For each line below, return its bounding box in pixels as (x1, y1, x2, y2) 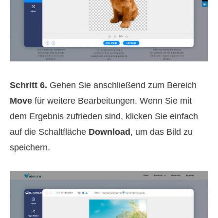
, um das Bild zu (130, 127, 193, 137)
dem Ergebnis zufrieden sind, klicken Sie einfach (10, 111, 198, 122)
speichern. (10, 143, 50, 153)
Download (89, 127, 130, 137)
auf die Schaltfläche (10, 127, 89, 137)
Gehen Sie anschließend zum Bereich (47, 80, 197, 91)
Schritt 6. (10, 80, 47, 91)
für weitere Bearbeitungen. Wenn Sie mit (32, 96, 192, 106)
